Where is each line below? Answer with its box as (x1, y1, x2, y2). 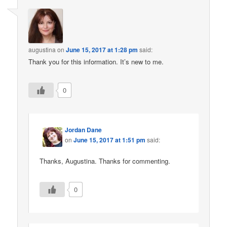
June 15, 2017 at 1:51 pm (73, 135, 146, 144)
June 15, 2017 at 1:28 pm (66, 45, 138, 55)
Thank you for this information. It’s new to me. (28, 57, 164, 67)
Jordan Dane (65, 125, 102, 134)
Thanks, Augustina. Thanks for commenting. (40, 156, 171, 166)
